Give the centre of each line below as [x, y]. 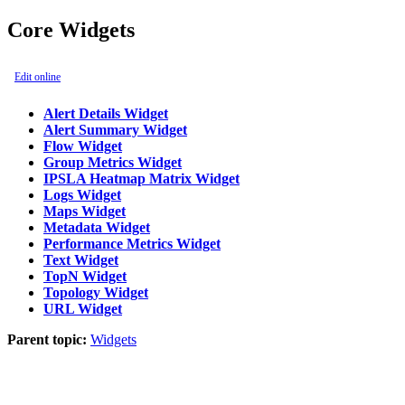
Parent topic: [47, 339]
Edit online [38, 76]
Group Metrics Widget [113, 162]
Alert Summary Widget [115, 129]
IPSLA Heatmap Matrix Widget [141, 178]
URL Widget [83, 308]
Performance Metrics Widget [132, 243]
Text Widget [81, 259]
